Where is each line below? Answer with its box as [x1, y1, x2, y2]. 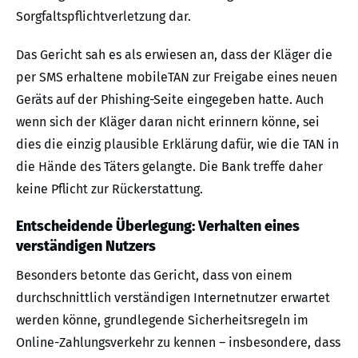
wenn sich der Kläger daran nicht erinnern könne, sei [16, 113, 320, 129]
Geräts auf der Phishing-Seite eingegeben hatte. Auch [16, 91, 324, 107]
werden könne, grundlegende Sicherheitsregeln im [16, 312, 308, 328]
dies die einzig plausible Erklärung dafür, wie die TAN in [16, 136, 339, 152]
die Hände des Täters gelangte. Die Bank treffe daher [16, 158, 323, 174]
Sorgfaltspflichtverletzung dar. [16, 8, 191, 24]
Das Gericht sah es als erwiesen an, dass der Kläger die [16, 46, 332, 62]
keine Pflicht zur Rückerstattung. [16, 181, 203, 197]
